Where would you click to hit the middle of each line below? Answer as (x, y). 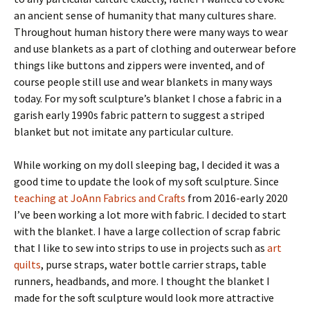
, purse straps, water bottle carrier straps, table (154, 265)
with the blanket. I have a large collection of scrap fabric (147, 231)
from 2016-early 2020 (237, 198)
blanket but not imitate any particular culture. (124, 132)
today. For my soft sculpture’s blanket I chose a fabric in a (148, 99)
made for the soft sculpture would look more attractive (144, 298)
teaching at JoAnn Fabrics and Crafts (100, 198)
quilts (27, 265)
